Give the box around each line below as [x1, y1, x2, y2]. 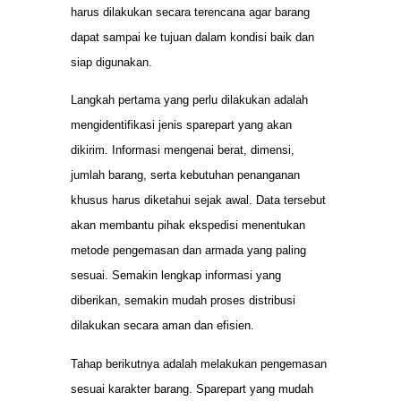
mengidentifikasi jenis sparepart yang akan [71, 118, 292, 132]
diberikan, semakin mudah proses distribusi [71, 294, 295, 308]
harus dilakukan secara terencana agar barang [71, 4, 310, 19]
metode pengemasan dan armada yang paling [71, 243, 306, 258]
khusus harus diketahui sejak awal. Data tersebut [71, 193, 326, 208]
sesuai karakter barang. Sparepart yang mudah [71, 381, 313, 396]
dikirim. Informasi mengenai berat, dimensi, [71, 143, 294, 158]
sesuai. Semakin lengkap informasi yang [71, 269, 281, 283]
